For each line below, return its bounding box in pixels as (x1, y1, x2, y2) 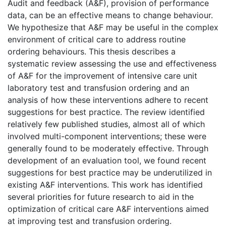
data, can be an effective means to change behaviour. (8, 10, 213, 20)
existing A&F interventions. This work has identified (8, 179, 203, 190)
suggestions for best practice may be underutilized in (8, 167, 212, 178)
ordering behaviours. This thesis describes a (8, 46, 176, 56)
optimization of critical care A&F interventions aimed (8, 203, 209, 214)
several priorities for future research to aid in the (8, 191, 194, 202)
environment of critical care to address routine (8, 34, 186, 44)
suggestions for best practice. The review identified (8, 106, 205, 117)
